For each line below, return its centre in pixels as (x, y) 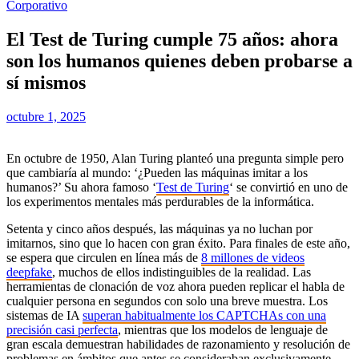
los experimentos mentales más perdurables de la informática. (160, 201)
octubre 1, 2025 (46, 116)
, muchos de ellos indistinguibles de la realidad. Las (182, 272)
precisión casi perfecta (62, 329)
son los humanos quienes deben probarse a (179, 61)
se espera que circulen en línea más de (104, 257)
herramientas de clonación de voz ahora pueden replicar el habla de (175, 286)
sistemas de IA (44, 315)
